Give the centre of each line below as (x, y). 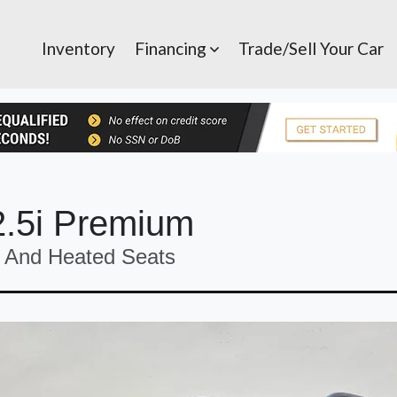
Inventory (78, 48)
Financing (172, 48)
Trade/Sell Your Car (311, 48)
